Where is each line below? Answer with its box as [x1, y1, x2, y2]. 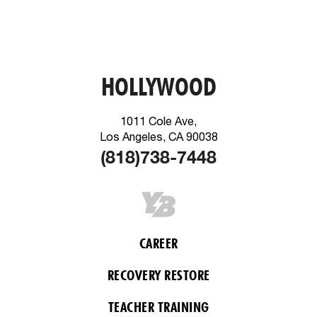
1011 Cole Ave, [120, 115, 197, 127]
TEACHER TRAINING [108, 299, 209, 316]
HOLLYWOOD [100, 71, 217, 101]
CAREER [139, 235, 178, 252]
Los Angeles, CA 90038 [99, 130, 218, 143]
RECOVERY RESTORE [107, 267, 210, 284]
